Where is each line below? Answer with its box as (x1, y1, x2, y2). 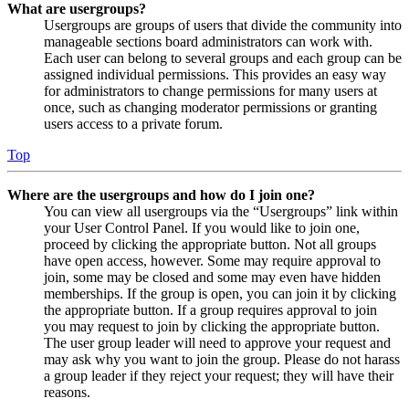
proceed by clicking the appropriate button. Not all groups (44, 236, 376, 252)
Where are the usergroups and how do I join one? (7, 186, 315, 203)
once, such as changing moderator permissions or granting (44, 99, 377, 115)
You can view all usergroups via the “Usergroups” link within (44, 203, 398, 219)
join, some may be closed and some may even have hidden (44, 268, 381, 285)
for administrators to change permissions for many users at (44, 82, 377, 99)
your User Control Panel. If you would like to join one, (44, 219, 360, 236)
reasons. (44, 383, 90, 400)
